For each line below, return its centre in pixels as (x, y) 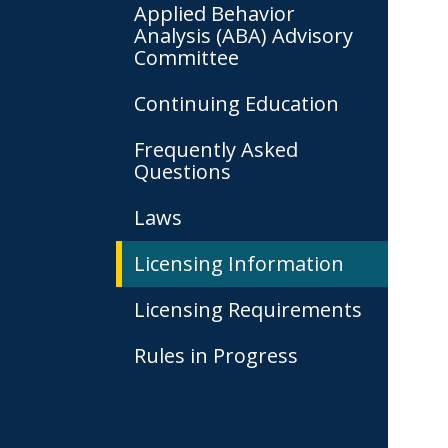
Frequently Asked (216, 149)
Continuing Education (236, 103)
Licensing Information (239, 263)
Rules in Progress (216, 355)
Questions (182, 171)
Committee (186, 57)
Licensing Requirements (248, 309)
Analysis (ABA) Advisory (243, 35)
